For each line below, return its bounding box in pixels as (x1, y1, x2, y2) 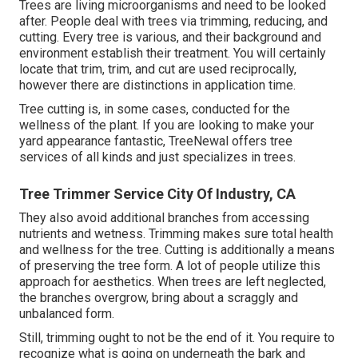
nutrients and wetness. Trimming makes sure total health (19, 225, 333, 241)
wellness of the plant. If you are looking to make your (19, 117, 314, 133)
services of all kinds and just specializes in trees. (19, 149, 296, 165)
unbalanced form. (19, 305, 114, 321)
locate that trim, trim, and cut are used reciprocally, (19, 61, 296, 77)
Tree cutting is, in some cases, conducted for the (19, 101, 290, 117)
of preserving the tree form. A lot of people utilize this (19, 257, 320, 273)
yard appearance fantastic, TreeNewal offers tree (19, 133, 292, 149)
